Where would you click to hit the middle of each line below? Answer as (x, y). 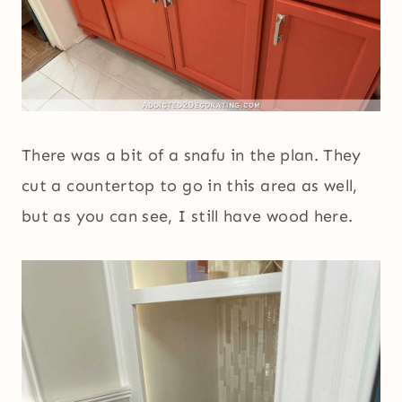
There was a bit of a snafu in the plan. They (192, 156)
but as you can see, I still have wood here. (188, 217)
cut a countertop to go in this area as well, (190, 186)
